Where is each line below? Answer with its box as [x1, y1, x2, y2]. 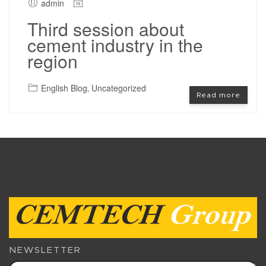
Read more [197, 91, 240, 99]
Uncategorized [91, 81, 146, 94]
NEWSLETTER [9, 245, 81, 255]
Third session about [27, 15, 184, 42]
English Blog [41, 81, 87, 94]
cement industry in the [27, 31, 203, 58]
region [27, 47, 78, 74]
